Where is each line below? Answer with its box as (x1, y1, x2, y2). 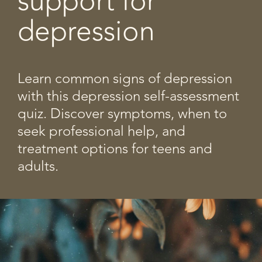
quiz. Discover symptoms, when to (18, 103, 227, 125)
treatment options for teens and (18, 138, 212, 160)
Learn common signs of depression (18, 68, 232, 89)
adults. (18, 156, 58, 177)
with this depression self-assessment (18, 85, 239, 107)
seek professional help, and (18, 120, 185, 142)
